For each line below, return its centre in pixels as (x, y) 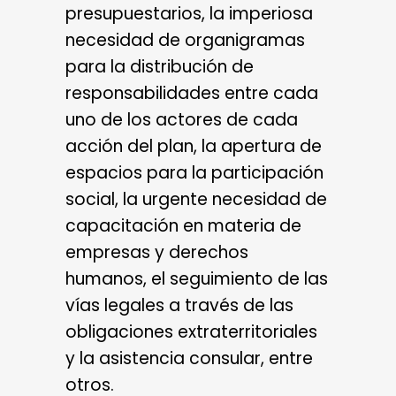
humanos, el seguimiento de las (197, 279)
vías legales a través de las (179, 306)
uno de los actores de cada (182, 120)
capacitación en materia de (183, 226)
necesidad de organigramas (185, 41)
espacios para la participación (194, 173)
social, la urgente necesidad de (196, 200)
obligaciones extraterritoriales (191, 332)
